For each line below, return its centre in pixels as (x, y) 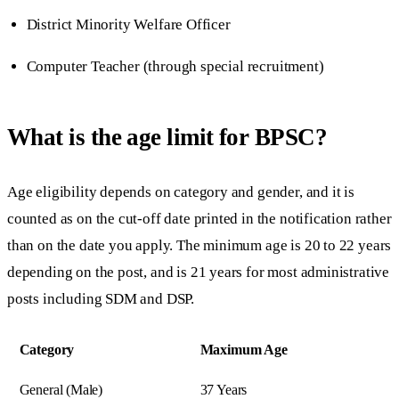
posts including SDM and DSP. (101, 298)
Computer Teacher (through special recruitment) (175, 66)
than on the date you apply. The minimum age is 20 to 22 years (199, 245)
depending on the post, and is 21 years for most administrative (199, 272)
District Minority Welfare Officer (128, 24)
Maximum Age (244, 350)
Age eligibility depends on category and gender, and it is (181, 191)
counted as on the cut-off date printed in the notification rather (199, 218)
